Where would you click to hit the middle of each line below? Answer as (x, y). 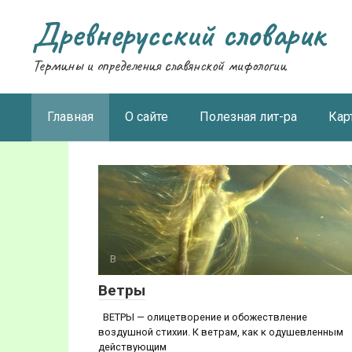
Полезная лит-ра (248, 117)
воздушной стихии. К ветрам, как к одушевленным (221, 332)
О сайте (147, 117)
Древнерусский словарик (179, 34)
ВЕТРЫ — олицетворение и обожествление (203, 317)
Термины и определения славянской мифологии (159, 65)
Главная (70, 117)
